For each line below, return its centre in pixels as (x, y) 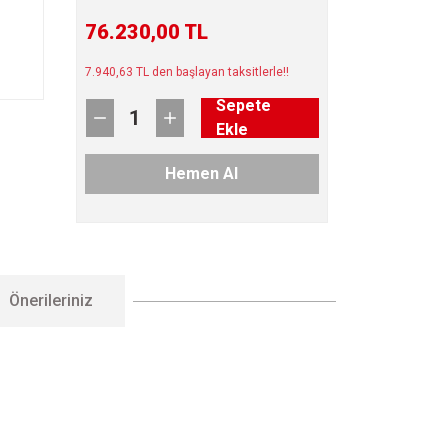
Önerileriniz (51, 300)
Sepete (243, 105)
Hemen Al (202, 173)
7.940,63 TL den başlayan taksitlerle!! (186, 72)
